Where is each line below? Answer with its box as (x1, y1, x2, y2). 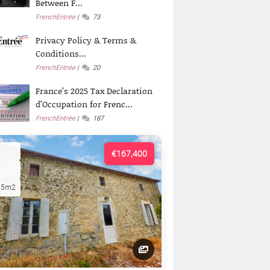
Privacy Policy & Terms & (36, 33, 137, 46)
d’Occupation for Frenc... (36, 97, 133, 110)
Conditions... (36, 46, 87, 60)
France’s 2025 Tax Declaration (36, 84, 153, 97)
